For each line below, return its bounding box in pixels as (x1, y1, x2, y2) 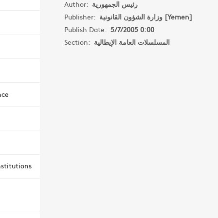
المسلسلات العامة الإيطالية (93, 37, 170, 47)
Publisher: (64, 12, 99, 21)
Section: (64, 37, 94, 47)
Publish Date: (64, 24, 110, 34)
